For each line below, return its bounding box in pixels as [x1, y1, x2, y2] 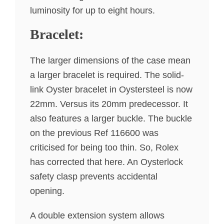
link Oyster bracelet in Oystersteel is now [30, 84, 192, 95]
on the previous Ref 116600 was [30, 128, 158, 138]
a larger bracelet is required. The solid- [30, 70, 184, 80]
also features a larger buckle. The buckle [30, 113, 192, 124]
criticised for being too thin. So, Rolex [30, 142, 178, 153]
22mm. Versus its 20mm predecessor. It [30, 99, 188, 109]
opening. [30, 186, 64, 196]
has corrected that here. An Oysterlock [30, 157, 183, 167]
